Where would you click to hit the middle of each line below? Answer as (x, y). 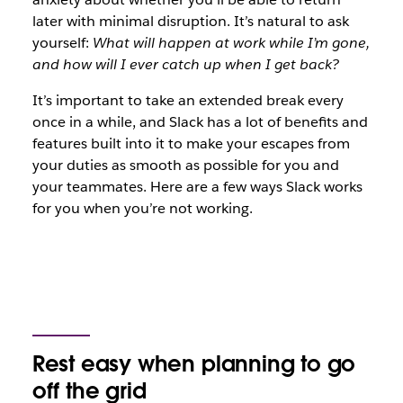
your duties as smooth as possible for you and (185, 165)
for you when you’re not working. (142, 208)
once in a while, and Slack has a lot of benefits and (200, 122)
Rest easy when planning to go (194, 364)
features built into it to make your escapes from (191, 143)
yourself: (62, 43)
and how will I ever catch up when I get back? (185, 64)
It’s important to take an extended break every (188, 100)
